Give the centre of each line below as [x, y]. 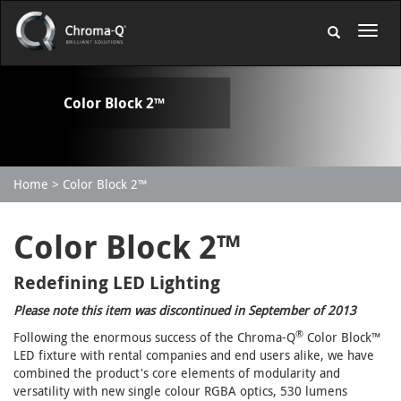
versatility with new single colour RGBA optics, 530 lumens [180, 391]
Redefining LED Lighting [117, 282]
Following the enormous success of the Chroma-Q [154, 337]
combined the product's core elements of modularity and [177, 373]
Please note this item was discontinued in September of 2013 [185, 310]
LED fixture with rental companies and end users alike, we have [194, 355]
